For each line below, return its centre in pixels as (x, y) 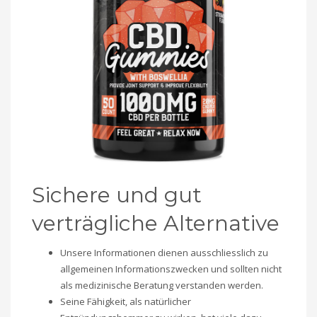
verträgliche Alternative (156, 224)
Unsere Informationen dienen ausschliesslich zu (164, 253)
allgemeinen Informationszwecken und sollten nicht (171, 269)
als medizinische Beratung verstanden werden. (162, 286)
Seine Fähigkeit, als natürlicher (126, 302)
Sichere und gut (117, 195)
